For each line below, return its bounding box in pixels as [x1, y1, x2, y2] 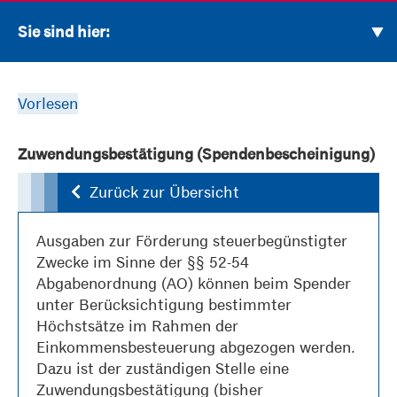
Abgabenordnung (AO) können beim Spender [36, 274, 351, 293]
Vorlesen [18, 94, 78, 113]
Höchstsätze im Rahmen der [36, 316, 238, 336]
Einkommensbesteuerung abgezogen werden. [36, 338, 355, 357]
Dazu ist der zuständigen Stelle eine [36, 359, 289, 378]
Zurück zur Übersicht [90, 183, 239, 202]
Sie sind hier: [18, 23, 110, 42]
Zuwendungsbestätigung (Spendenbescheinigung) [18, 145, 375, 164]
